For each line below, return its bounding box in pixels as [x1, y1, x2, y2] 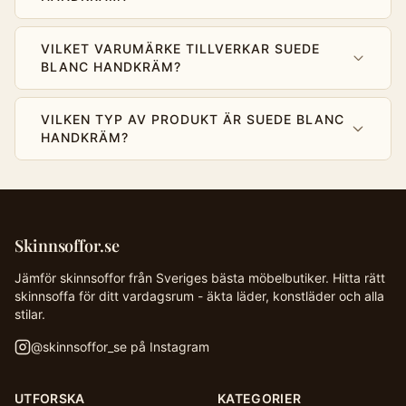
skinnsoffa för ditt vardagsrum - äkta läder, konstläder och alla [14, 288, 384, 304]
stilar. [14, 306, 45, 322]
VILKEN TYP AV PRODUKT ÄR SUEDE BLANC [41, 111, 344, 127]
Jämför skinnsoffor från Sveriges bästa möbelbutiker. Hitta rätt [14, 270, 385, 285]
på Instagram [127, 339, 209, 354]
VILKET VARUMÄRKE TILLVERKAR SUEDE [41, 41, 320, 56]
